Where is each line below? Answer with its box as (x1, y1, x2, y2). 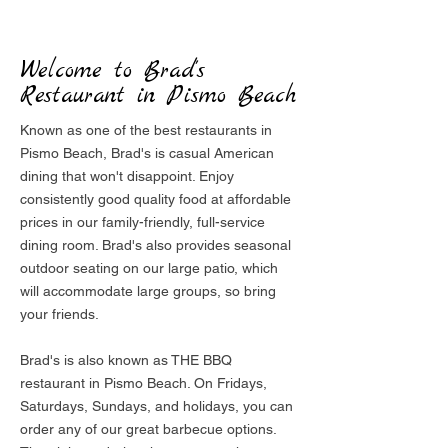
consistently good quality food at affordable (20, 191, 291, 207)
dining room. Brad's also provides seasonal (20, 237, 291, 253)
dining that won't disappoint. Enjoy (20, 168, 234, 184)
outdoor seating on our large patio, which (20, 260, 278, 276)
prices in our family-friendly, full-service (20, 214, 265, 230)
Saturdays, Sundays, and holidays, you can (20, 398, 293, 414)
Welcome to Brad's (20, 55, 205, 87)
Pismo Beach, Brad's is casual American (20, 145, 274, 161)
